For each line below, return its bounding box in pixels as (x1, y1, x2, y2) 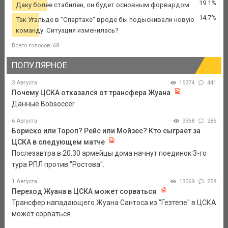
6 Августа (11, 118, 37, 125)
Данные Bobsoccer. (11, 100, 76, 108)
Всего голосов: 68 (11, 42, 59, 49)
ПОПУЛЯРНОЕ (11, 60, 67, 70)
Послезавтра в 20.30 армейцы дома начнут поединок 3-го (11, 149, 207, 158)
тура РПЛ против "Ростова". (11, 160, 104, 169)
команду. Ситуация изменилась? (15, 26, 119, 34)
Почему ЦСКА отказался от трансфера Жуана (11, 89, 170, 97)
